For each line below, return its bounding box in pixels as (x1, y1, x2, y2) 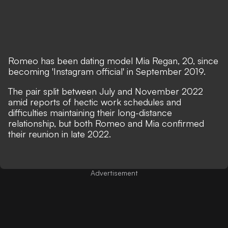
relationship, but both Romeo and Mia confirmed (8, 117, 204, 129)
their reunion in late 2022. (8, 128, 111, 139)
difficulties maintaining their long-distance (8, 106, 172, 118)
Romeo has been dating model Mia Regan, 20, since (8, 54, 218, 66)
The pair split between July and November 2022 (8, 85, 203, 97)
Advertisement (90, 168, 138, 177)
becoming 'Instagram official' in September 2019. (8, 65, 206, 77)
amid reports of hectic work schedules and (8, 96, 181, 107)
